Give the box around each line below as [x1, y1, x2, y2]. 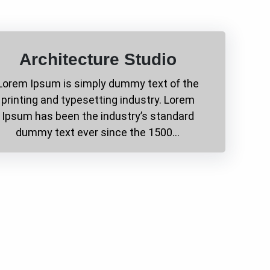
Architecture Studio [19, 49, 177, 69]
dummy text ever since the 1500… [16, 125, 180, 139]
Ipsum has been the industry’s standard [1, 109, 194, 122]
